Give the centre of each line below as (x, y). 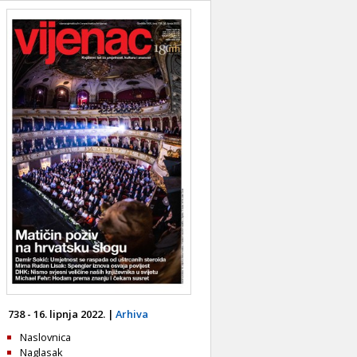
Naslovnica (45, 337)
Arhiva (132, 314)
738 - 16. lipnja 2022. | (62, 314)
